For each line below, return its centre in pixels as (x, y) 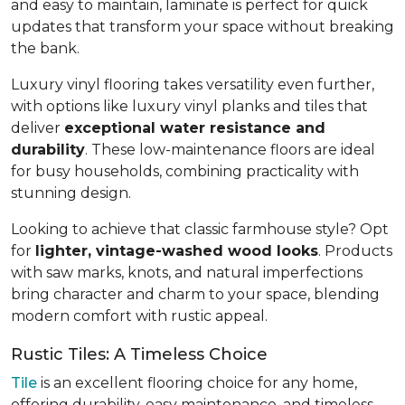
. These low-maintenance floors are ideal (230, 149)
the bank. (45, 48)
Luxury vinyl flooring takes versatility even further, (193, 84)
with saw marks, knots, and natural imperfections (187, 272)
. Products (355, 250)
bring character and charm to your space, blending (195, 294)
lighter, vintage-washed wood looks (177, 250)
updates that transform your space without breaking (202, 26)
